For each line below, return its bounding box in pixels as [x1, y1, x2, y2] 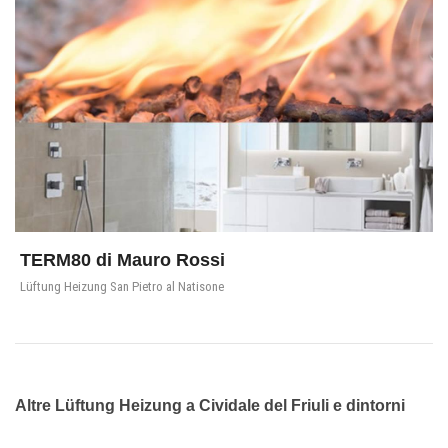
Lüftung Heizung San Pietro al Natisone [20, 279, 224, 294]
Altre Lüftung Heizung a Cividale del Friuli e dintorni [15, 397, 405, 414]
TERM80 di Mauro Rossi [20, 250, 225, 270]
